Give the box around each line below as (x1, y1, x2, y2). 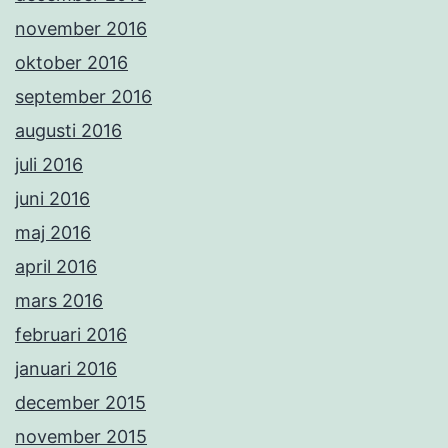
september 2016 (15, 86, 152, 108)
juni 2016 (15, 188, 90, 210)
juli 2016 (15, 154, 83, 176)
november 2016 (15, 18, 147, 40)
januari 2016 (15, 358, 117, 380)
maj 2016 (15, 222, 91, 244)
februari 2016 (15, 324, 127, 346)
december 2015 (15, 392, 146, 414)
